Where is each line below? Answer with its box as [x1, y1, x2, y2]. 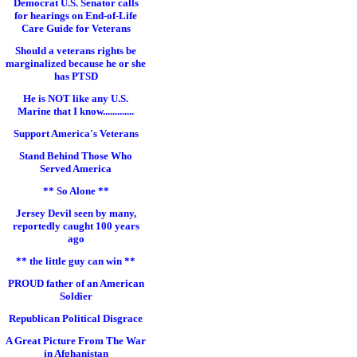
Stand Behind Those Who [19, 150, 132, 162]
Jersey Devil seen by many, [15, 207, 136, 219]
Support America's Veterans [13, 127, 139, 139]
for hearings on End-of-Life [14, 10, 137, 22]
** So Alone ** [42, 185, 109, 197]
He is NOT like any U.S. [23, 92, 128, 104]
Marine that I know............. [18, 105, 134, 117]
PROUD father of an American [7, 277, 144, 289]
